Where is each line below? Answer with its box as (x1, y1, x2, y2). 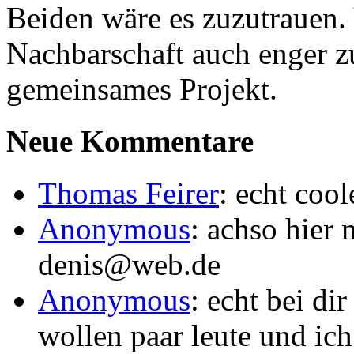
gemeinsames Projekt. (6, 71, 277, 106)
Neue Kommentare (6, 124, 254, 159)
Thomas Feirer (38, 176, 219, 211)
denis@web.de (38, 247, 220, 282)
